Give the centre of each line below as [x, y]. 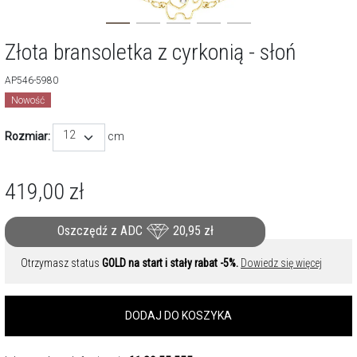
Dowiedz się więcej [281, 263]
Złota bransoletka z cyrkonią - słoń [151, 52]
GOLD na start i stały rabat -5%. [170, 263]
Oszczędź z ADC [101, 231]
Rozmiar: [27, 137]
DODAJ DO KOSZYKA [178, 316]
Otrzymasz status [61, 263]
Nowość [28, 100]
